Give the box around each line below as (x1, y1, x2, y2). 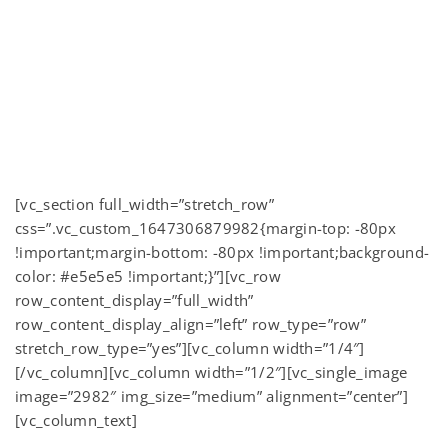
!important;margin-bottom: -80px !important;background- (15, 242, 430, 262)
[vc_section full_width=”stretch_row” (15, 194, 274, 214)
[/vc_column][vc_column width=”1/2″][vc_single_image (15, 362, 408, 382)
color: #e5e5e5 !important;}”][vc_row (15, 266, 281, 286)
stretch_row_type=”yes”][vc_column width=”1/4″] (15, 338, 365, 358)
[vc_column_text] (15, 410, 137, 430)
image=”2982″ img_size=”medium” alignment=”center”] (15, 386, 408, 406)
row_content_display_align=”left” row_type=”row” (15, 314, 367, 334)
